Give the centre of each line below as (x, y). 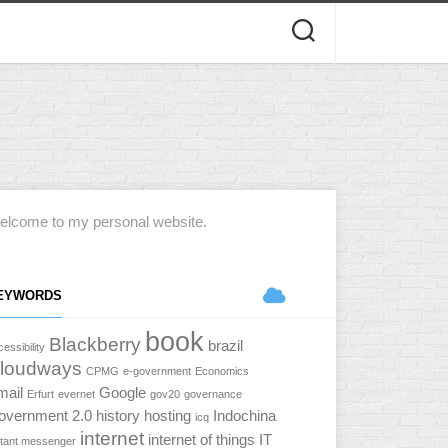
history (118, 415)
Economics (222, 371)
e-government (157, 371)
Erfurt (40, 394)
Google (122, 392)
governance (213, 394)
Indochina (244, 415)
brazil (225, 345)
